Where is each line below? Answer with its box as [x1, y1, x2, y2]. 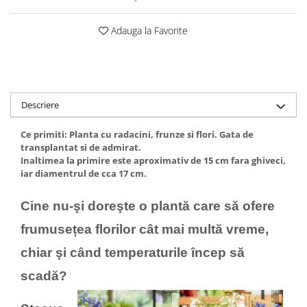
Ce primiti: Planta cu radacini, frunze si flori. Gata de [21, 128, 254, 140]
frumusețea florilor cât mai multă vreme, [21, 222, 269, 236]
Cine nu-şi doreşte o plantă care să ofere [21, 199, 275, 213]
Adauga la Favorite [108, 24, 188, 37]
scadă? [21, 269, 67, 283]
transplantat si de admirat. [21, 141, 143, 153]
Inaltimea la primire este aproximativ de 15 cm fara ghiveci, [21, 154, 286, 167]
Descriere [21, 99, 59, 111]
